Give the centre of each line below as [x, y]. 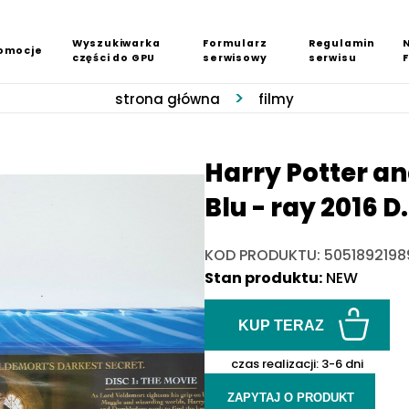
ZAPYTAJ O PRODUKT [291, 398]
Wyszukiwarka [116, 44]
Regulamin [342, 44]
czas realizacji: [276, 364]
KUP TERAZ [281, 326]
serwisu [332, 58]
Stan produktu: [263, 278]
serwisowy [235, 58]
